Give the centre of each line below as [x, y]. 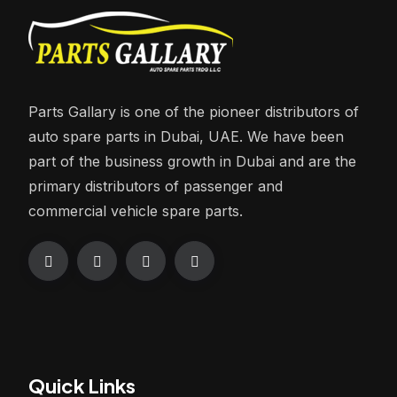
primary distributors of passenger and [156, 187]
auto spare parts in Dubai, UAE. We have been [186, 137]
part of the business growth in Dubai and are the [192, 162]
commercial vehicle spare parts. [136, 211]
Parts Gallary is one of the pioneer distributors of [194, 112]
